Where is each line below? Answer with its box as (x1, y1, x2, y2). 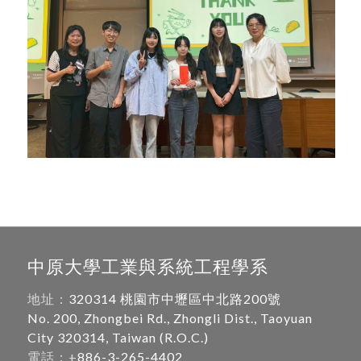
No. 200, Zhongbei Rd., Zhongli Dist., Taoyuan (27, 310, 313, 326)
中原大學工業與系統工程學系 (27, 255, 268, 277)
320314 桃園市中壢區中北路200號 (68, 291, 281, 307)
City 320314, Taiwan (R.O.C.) (27, 330, 209, 346)
